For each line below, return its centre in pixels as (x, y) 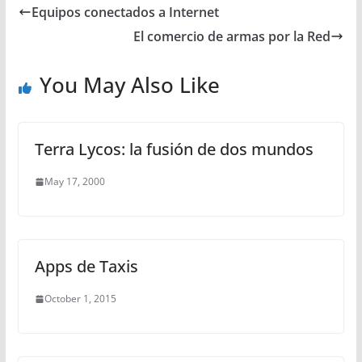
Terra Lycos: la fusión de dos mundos (174, 149)
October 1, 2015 (80, 299)
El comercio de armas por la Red (232, 36)
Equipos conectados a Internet (125, 12)
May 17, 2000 (74, 181)
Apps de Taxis (86, 266)
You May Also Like (129, 85)
